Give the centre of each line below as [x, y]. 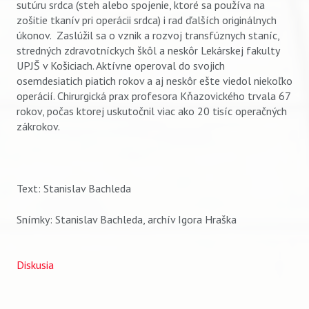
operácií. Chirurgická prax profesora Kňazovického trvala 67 [153, 96]
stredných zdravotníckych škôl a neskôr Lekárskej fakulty [148, 51]
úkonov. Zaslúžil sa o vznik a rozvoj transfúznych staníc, [148, 36]
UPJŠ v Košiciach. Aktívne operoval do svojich [121, 66]
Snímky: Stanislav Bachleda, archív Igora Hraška [127, 219]
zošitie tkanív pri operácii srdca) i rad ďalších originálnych [147, 20]
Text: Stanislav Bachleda [74, 189]
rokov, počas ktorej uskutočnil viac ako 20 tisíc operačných [152, 111]
